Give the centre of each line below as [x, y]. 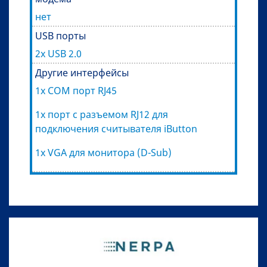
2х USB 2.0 [58, 54]
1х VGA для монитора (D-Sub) [103, 153]
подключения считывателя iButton [116, 129]
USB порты [60, 36]
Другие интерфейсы [82, 73]
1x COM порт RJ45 [76, 91]
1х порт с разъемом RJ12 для [102, 115]
